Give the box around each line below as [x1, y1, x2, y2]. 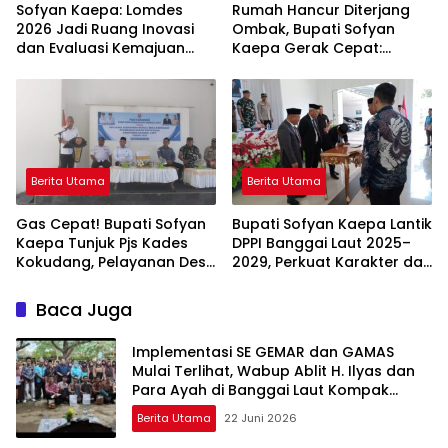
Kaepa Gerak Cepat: [232, 37, 382, 58]
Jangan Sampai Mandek [16, 270, 193, 291]
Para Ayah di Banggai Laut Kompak [132, 380, 389, 400]
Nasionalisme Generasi [232, 270, 400, 291]
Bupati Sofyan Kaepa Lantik [232, 213, 432, 234]
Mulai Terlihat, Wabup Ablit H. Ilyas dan [132, 361, 415, 381]
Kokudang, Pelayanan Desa [16, 251, 216, 272]
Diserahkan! [232, 75, 318, 96]
